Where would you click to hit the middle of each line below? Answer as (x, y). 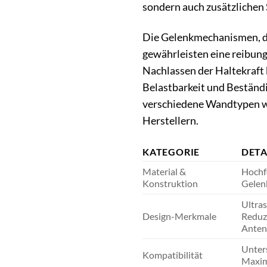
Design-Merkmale (179, 216)
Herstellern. (170, 120)
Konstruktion (170, 183)
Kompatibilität (173, 254)
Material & (164, 171)
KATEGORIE (171, 151)
